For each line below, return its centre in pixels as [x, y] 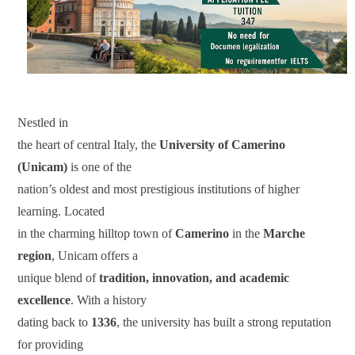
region [35, 255]
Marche [284, 233]
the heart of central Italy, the [89, 144]
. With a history [109, 300]
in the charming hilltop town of [97, 233]
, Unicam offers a [95, 255]
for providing [51, 344]
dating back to [55, 322]
